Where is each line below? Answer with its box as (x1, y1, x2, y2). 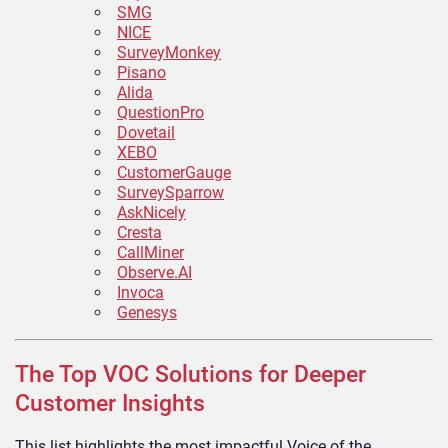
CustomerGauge (117, 162, 231, 182)
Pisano (117, 62, 166, 82)
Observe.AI (117, 262, 192, 282)
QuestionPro (117, 102, 204, 122)
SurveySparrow (117, 182, 224, 202)
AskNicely (117, 202, 186, 222)
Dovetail (117, 122, 175, 142)
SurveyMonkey (117, 42, 221, 62)
